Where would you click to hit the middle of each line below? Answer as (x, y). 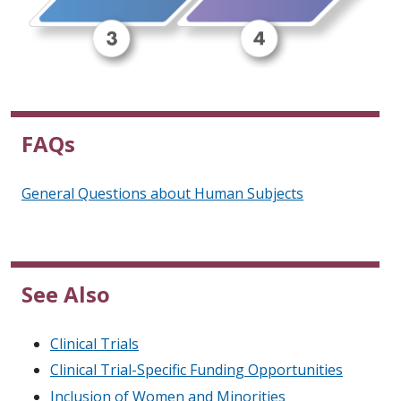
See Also (66, 294)
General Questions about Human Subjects (162, 193)
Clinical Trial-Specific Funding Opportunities (196, 370)
